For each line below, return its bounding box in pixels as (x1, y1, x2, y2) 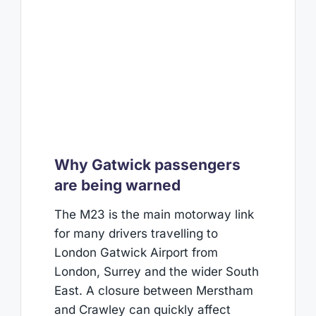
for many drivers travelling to (54, 226, 218, 241)
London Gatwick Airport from (54, 245, 218, 260)
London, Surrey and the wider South (54, 265, 259, 279)
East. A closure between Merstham (54, 284, 253, 298)
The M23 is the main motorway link (54, 207, 254, 222)
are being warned (54, 176, 181, 194)
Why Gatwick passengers (54, 155, 241, 174)
